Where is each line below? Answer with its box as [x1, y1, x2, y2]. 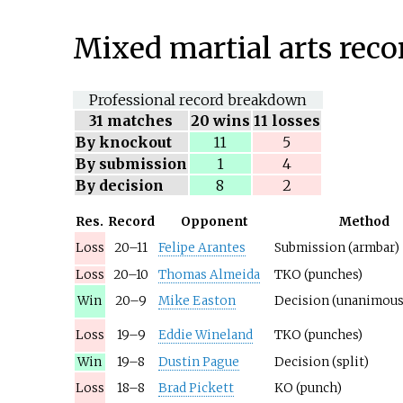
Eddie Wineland [157, 327, 253, 343]
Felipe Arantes [157, 239, 246, 255]
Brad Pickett [157, 380, 234, 396]
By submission [75, 154, 187, 173]
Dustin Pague [157, 354, 239, 370]
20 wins [190, 111, 250, 130]
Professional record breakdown [88, 90, 307, 109]
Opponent [180, 213, 248, 229]
